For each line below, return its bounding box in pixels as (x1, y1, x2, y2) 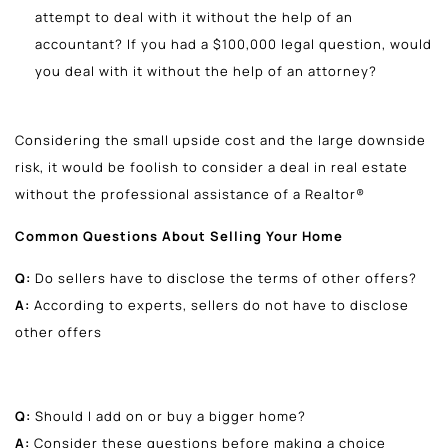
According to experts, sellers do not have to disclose (30, 295, 409, 314)
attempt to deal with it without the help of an (35, 7, 353, 26)
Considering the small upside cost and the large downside (15, 130, 426, 149)
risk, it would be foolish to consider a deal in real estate (15, 157, 408, 176)
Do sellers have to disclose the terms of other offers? (35, 268, 417, 287)
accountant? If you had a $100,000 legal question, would (35, 34, 432, 53)
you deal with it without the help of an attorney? (35, 61, 377, 80)
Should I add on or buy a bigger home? (35, 406, 306, 425)
